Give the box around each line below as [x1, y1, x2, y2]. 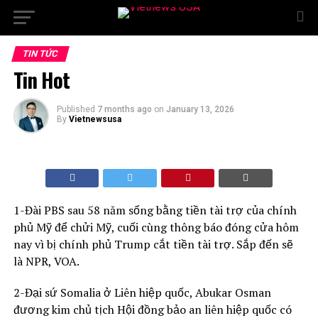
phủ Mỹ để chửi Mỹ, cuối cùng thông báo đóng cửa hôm [13, 219, 299, 235]
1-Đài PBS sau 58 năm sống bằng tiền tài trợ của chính [13, 202, 297, 218]
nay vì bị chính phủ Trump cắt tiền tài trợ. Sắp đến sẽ [13, 236, 293, 252]
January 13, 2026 [165, 104, 234, 114]
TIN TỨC [21, 48, 60, 59]
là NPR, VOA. [13, 253, 79, 269]
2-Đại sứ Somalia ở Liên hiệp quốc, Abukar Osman [13, 285, 271, 300]
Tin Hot [13, 65, 70, 94]
